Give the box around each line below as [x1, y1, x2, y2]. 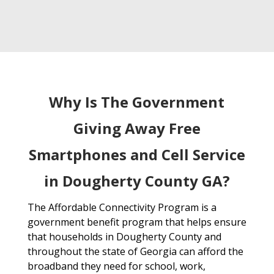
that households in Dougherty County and [27, 230, 221, 244]
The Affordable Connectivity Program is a [27, 201, 217, 215]
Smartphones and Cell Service [28, 144, 245, 165]
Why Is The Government [49, 92, 225, 113]
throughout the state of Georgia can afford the [27, 245, 243, 259]
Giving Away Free [73, 118, 201, 139]
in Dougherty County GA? [43, 171, 230, 191]
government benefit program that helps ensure [27, 215, 246, 229]
